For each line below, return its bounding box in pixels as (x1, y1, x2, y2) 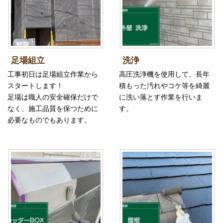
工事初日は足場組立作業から (7, 70, 98, 79)
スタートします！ (7, 82, 63, 90)
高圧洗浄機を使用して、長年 (119, 70, 210, 79)
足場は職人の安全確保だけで (7, 93, 98, 102)
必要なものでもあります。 (7, 116, 91, 124)
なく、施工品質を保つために (7, 105, 98, 113)
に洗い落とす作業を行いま (119, 93, 203, 102)
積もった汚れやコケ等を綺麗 (119, 82, 210, 90)
